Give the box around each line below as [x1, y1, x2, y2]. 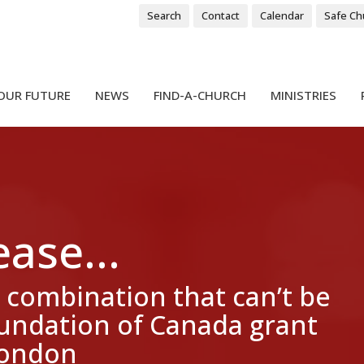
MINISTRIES [271, 87, 336, 104]
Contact [201, 8, 240, 23]
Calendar [260, 8, 304, 23]
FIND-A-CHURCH [154, 87, 246, 104]
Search [147, 8, 181, 23]
